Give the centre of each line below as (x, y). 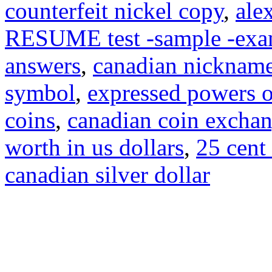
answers (43, 65)
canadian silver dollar (107, 174)
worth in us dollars (94, 147)
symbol (40, 92)
